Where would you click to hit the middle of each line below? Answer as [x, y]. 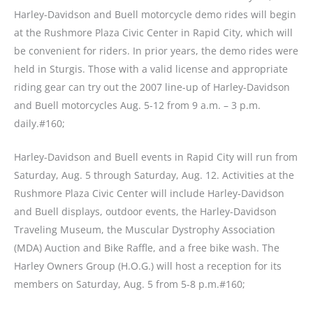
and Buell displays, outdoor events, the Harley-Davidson [145, 212]
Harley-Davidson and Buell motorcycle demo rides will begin [155, 14]
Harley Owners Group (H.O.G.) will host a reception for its [148, 266]
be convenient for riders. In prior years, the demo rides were [156, 50]
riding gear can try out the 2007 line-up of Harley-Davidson [152, 87]
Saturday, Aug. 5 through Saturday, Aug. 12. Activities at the [154, 175]
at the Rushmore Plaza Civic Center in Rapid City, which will [153, 32]
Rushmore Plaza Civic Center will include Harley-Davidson [149, 194]
